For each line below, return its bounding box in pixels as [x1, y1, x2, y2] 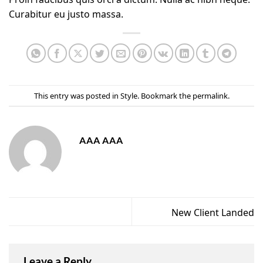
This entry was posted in [33, 87, 120, 102]
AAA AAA [79, 134, 123, 146]
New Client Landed [171, 203, 254, 220]
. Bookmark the [137, 87, 193, 102]
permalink [192, 87, 228, 102]
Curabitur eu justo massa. [9, 4, 123, 21]
